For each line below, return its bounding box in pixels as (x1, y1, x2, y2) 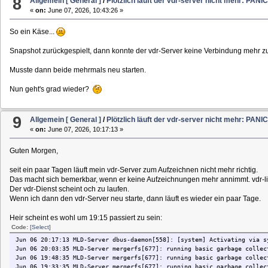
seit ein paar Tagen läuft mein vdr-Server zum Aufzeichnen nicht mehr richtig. (9, 165, 258, 174)
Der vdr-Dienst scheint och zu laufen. (9, 184, 129, 193)
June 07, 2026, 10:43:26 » (46, 7, 124, 14)
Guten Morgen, (9, 146, 58, 155)
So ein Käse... (9, 28, 56, 36)
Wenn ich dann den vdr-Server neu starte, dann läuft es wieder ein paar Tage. (9, 194, 261, 203)
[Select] (29, 223, 51, 230)
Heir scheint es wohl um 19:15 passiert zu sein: (9, 213, 162, 222)
